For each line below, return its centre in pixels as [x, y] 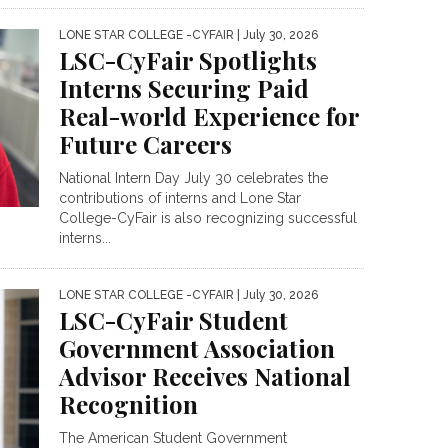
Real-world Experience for [209, 116]
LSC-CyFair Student [173, 320]
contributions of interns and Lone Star [180, 198]
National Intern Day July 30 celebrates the [193, 178]
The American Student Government [173, 438]
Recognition [128, 404]
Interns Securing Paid [184, 88]
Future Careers [145, 144]
